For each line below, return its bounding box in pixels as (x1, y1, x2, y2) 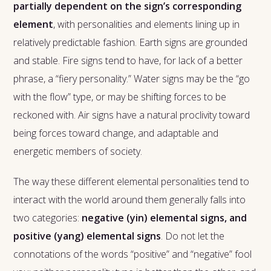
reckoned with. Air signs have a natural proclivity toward (13, 108, 250, 122)
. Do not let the (161, 229, 225, 243)
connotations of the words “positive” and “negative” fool (13, 247, 252, 261)
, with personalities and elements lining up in (53, 18, 240, 31)
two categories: (13, 211, 82, 225)
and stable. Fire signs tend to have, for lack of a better (13, 54, 243, 68)
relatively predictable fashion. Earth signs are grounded (13, 36, 248, 50)
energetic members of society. (13, 145, 143, 158)
